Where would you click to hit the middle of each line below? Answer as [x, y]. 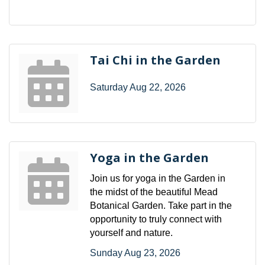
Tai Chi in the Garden [155, 60]
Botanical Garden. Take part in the [161, 205]
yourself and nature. [131, 232]
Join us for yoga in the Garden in [158, 178]
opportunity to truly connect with [156, 219]
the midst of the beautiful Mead [154, 192]
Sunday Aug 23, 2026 [135, 253]
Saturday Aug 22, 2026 [138, 87]
